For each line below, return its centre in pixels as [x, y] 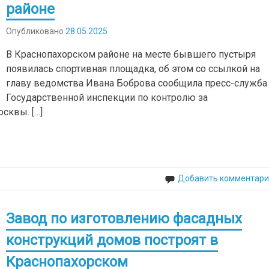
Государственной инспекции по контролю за [107, 98]
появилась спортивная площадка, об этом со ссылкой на [133, 69]
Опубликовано [36, 32]
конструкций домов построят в [112, 240]
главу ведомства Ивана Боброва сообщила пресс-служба [137, 83]
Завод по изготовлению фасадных [124, 219]
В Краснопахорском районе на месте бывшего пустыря [131, 55]
